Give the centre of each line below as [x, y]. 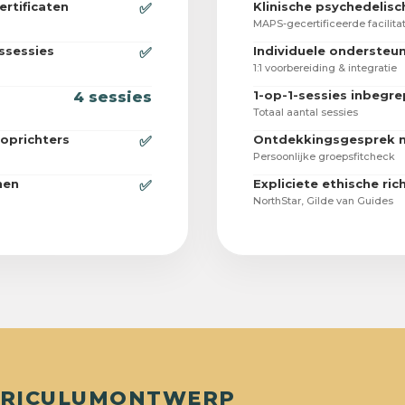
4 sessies [113, 98]
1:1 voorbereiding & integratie [325, 68]
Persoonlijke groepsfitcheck [324, 157]
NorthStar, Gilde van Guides [323, 201]
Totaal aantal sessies [306, 113]
